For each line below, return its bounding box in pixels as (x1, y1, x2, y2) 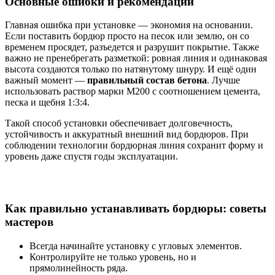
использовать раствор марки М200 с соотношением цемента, (5, 86, 260, 97)
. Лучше (207, 75, 240, 86)
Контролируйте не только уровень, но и (29, 251, 196, 262)
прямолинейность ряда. (29, 262, 128, 273)
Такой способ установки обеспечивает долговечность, (5, 118, 233, 129)
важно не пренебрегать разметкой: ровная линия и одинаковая (5, 53, 267, 64)
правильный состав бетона (87, 75, 207, 86)
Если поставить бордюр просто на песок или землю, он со (5, 31, 249, 42)
